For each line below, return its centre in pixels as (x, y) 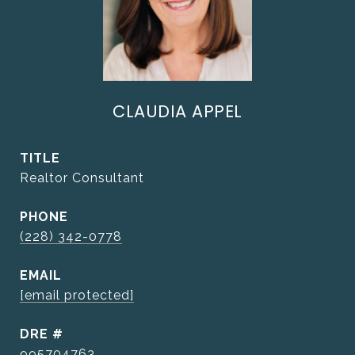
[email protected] (77, 295)
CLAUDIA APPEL (177, 111)
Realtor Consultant (82, 178)
